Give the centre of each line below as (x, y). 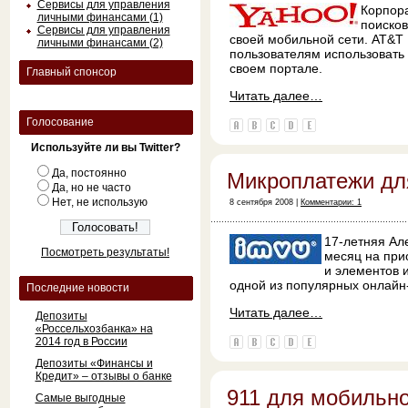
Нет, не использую (99, 202)
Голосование (60, 122)
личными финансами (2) (100, 43)
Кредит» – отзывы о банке (103, 376)
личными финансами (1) (100, 17)
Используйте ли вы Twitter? (105, 148)
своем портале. (276, 68)
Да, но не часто (91, 188)
